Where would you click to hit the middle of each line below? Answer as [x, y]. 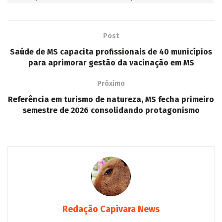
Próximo [111, 32]
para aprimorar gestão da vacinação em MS [111, 11]
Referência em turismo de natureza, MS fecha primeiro [111, 48]
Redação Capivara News [111, 157]
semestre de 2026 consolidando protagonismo [111, 58]
